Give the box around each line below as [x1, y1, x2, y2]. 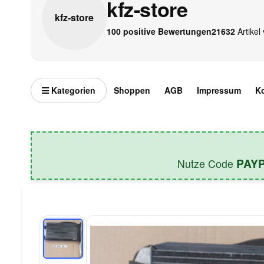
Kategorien [49, 84, 95, 96]
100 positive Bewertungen [107, 25, 212, 38]
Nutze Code [177, 156, 236, 171]
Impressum [197, 84, 241, 96]
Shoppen [114, 84, 150, 96]
